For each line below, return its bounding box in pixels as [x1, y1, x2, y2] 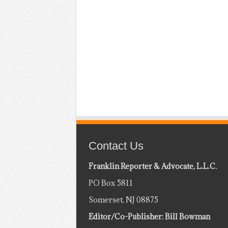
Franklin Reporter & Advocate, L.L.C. [88, 161, 217, 171]
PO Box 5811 [88, 178, 133, 188]
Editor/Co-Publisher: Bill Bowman [88, 211, 210, 221]
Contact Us [88, 139, 144, 152]
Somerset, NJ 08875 [88, 194, 158, 205]
